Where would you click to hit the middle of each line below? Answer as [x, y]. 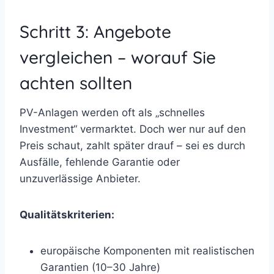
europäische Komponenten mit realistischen [147, 250]
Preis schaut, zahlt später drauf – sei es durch [132, 145]
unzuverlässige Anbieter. [80, 178]
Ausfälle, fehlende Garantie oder [100, 162]
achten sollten [76, 83]
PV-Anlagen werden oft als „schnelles [112, 112]
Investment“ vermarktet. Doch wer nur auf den [133, 129]
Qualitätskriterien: [67, 214]
